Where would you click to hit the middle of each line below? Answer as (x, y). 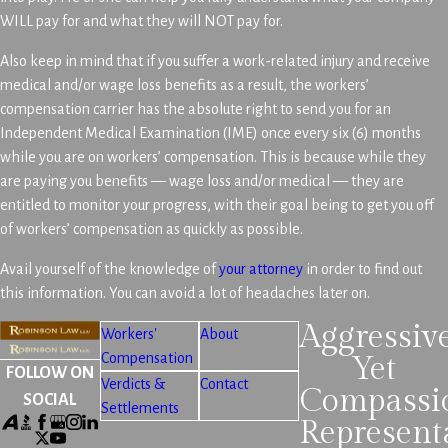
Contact (224, 384)
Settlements (139, 408)
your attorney (261, 269)
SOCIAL (50, 400)
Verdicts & (132, 384)
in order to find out (362, 269)
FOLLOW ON (49, 373)
